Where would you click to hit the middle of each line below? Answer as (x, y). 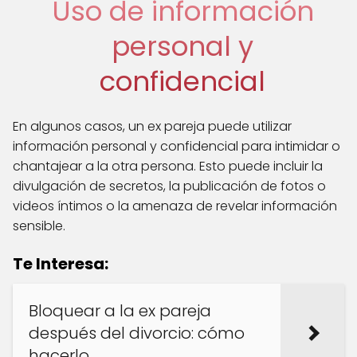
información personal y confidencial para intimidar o (177, 146)
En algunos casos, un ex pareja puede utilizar (152, 126)
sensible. (39, 226)
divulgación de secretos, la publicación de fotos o (169, 186)
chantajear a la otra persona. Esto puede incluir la (168, 166)
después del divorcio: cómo (137, 333)
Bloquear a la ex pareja (120, 310)
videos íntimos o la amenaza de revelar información (175, 206)
